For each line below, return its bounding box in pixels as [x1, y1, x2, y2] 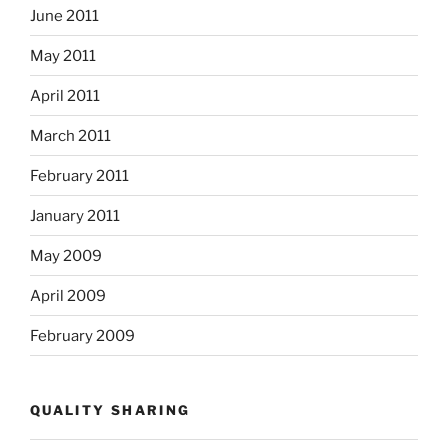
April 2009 [30, 286, 106, 305]
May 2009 [30, 246, 102, 265]
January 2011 [30, 206, 120, 225]
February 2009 [30, 326, 135, 345]
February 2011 [30, 166, 129, 185]
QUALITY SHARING [30, 402, 191, 419]
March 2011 [30, 126, 111, 145]
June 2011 [30, 6, 99, 25]
